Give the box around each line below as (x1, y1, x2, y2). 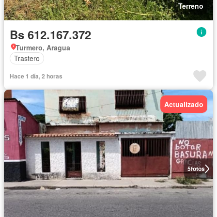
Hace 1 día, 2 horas (10, 71, 62, 80)
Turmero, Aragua (15, 42, 70, 52)
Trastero (14, 53, 40, 63)
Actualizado (164, 99, 203, 109)
